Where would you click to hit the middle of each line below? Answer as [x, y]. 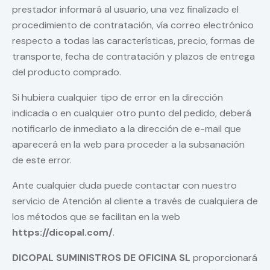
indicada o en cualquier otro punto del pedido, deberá [132, 113]
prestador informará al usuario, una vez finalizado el [125, 10]
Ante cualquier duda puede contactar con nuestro [124, 186]
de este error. [42, 160]
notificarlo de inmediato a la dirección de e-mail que [127, 129]
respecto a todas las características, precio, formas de [133, 41]
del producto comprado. [67, 72]
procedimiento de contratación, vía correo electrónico [133, 25]
